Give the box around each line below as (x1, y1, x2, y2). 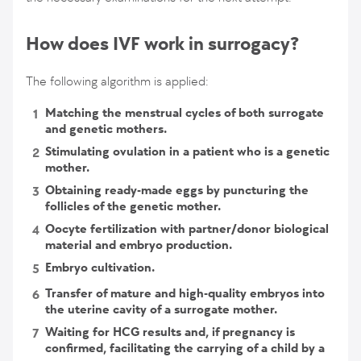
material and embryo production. (45, 237, 232, 252)
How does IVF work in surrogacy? (26, 32, 299, 55)
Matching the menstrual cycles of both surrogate (45, 105, 324, 120)
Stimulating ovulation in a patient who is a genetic (45, 143, 330, 159)
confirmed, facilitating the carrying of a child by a (45, 340, 325, 355)
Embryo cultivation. (45, 259, 155, 275)
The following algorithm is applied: (26, 73, 209, 89)
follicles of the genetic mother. (45, 198, 221, 214)
